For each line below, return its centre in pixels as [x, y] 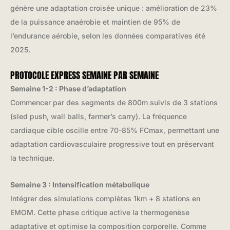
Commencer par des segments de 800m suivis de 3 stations [114, 103]
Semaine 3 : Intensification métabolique [80, 184]
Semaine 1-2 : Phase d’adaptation [68, 89]
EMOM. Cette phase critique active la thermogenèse [100, 212]
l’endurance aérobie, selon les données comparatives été [108, 35]
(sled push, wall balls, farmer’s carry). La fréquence [99, 117]
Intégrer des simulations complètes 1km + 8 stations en [105, 198]
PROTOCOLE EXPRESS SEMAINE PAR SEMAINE [84, 75]
